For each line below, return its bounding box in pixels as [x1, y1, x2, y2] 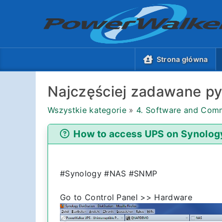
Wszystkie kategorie [48, 105, 127, 115]
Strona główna [157, 55, 208, 63]
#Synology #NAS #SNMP [60, 168, 158, 178]
